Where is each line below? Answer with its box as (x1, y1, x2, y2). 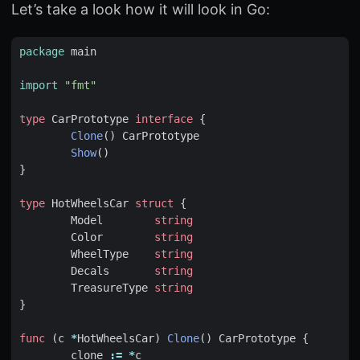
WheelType (71, 247, 129, 260)
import (19, 78, 58, 92)
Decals (71, 264, 109, 277)
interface (135, 112, 193, 125)
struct (135, 196, 174, 210)
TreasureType (71, 280, 148, 294)
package (19, 44, 64, 58)
